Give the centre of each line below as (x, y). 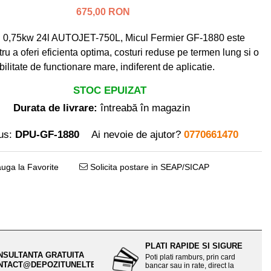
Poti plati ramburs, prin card (191, 257)
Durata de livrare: (55, 108)
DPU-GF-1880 (47, 135)
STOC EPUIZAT (108, 90)
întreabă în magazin (144, 108)
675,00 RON (103, 12)
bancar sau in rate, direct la (190, 266)
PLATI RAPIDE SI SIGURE (194, 246)
